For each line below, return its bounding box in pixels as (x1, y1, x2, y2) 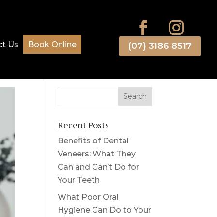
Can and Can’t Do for (58, 162, 139, 171)
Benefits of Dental (58, 136, 129, 145)
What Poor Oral (58, 192, 119, 201)
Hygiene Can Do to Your (58, 205, 152, 215)
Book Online (28, 39, 77, 49)
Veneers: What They (58, 149, 136, 158)
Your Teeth (58, 175, 100, 185)
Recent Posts (58, 119, 109, 131)
